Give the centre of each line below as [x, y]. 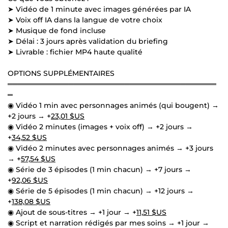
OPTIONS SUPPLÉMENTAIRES [61, 73]
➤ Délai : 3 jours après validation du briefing [88, 41]
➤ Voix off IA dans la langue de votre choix [85, 20]
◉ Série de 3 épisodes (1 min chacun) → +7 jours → [99, 169]
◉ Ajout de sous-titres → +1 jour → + [72, 212]
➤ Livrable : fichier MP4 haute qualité [75, 52]
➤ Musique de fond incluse [57, 30]
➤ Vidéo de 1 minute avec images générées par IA [99, 9]
